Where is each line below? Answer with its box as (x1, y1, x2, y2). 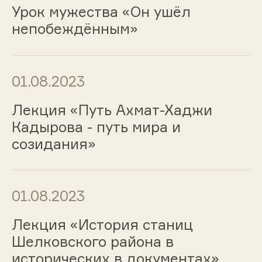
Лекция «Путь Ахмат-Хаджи (11, 101, 212, 119)
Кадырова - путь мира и (11, 118, 181, 136)
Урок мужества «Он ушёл (11, 2, 191, 20)
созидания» (11, 135, 96, 153)
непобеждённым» (11, 19, 138, 37)
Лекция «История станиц (11, 216, 193, 234)
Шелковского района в (11, 233, 174, 251)
